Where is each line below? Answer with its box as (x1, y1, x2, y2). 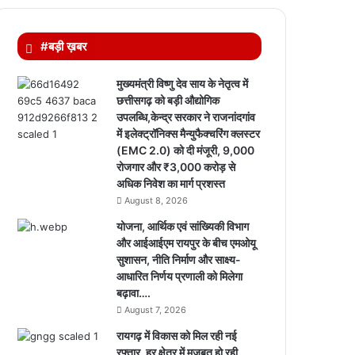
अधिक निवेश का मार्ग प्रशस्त (116, 177, 226, 190)
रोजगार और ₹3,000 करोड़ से (116, 160, 236, 174)
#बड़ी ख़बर (40, 39, 88, 54)
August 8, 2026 (124, 195, 189, 206)
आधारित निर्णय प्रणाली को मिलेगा (116, 269, 243, 283)
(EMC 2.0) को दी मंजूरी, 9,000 (116, 143, 255, 157)
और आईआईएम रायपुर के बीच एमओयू (116, 236, 257, 250)
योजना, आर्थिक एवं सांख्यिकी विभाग (116, 219, 250, 233)
